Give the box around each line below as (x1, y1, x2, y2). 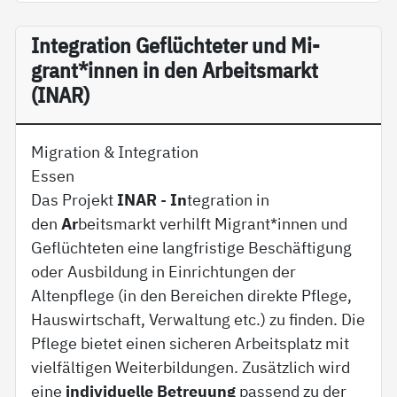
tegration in (187, 189, 270, 211)
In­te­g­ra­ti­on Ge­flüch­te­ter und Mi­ (31, 32, 321, 60)
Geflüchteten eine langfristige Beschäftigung (31, 237, 353, 259)
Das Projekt (31, 189, 118, 211)
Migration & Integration (31, 141, 199, 163)
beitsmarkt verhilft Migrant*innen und (78, 213, 348, 235)
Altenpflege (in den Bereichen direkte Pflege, (31, 284, 353, 307)
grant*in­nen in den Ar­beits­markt (31, 57, 319, 85)
